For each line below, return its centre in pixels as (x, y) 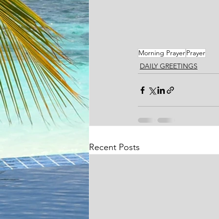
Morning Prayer (162, 53)
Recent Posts (114, 147)
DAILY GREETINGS (169, 66)
